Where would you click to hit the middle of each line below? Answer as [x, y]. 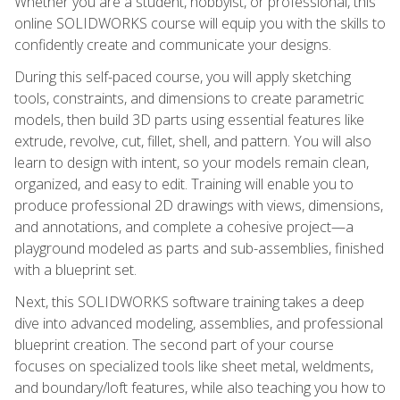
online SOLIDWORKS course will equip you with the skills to [200, 23]
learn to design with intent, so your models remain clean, [192, 162]
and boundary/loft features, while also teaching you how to [200, 387]
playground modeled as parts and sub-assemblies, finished [199, 248]
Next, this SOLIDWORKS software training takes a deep [189, 301]
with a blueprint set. [75, 269]
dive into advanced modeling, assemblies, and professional [199, 323]
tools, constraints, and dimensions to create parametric [189, 98]
